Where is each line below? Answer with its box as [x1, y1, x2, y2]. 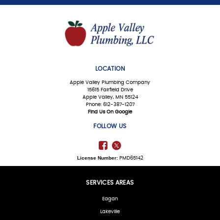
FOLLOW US [93, 123, 127, 130]
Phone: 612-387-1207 [85, 102, 135, 108]
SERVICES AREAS [86, 179, 134, 186]
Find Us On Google [88, 110, 132, 115]
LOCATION [95, 65, 125, 72]
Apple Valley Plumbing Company [70, 80, 150, 85]
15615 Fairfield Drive [87, 87, 133, 93]
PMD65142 [117, 155, 143, 161]
